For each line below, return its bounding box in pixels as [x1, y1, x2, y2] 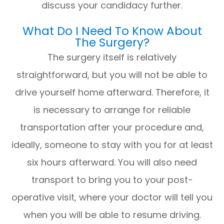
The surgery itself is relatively [47, 50, 176, 63]
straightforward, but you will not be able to [16, 68, 207, 81]
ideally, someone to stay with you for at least [11, 138, 213, 151]
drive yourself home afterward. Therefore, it [14, 85, 209, 98]
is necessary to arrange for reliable [33, 103, 190, 116]
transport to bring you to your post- [31, 173, 193, 186]
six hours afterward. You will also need [27, 155, 197, 168]
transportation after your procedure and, [20, 120, 204, 133]
